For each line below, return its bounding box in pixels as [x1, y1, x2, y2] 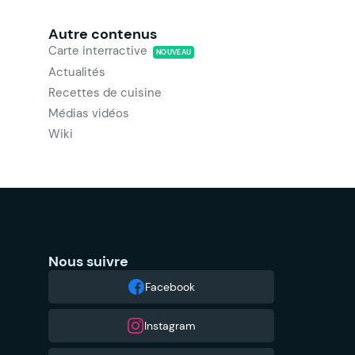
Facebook [145, 280, 195, 295]
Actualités [48, 64, 105, 80]
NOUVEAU [156, 48, 192, 58]
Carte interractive [48, 43, 151, 59]
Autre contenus [48, 25, 157, 44]
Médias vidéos [48, 105, 129, 121]
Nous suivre [48, 252, 128, 271]
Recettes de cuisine [48, 85, 162, 101]
